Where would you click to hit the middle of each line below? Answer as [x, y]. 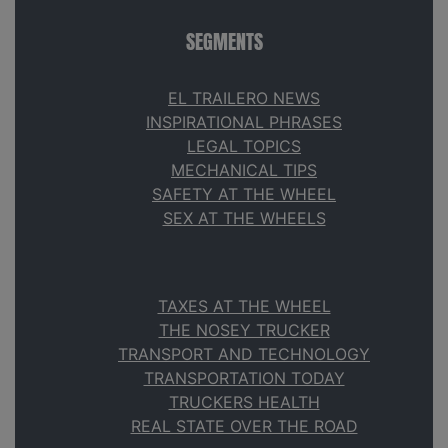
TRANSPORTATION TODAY [244, 377]
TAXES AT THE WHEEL [244, 305]
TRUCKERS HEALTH [244, 401]
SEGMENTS [224, 41]
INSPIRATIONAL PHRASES [244, 121]
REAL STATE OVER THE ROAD [244, 425]
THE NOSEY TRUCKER [244, 329]
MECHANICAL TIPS [244, 169]
